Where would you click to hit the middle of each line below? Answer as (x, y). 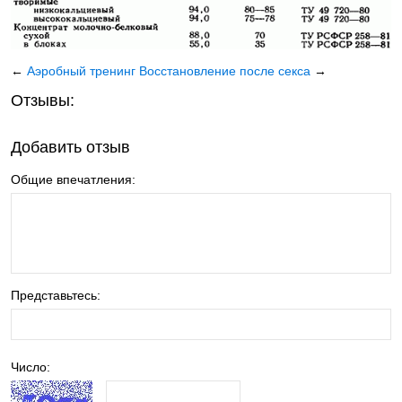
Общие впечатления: (73, 179)
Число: (31, 367)
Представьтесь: (56, 295)
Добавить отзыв (70, 147)
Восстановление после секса (225, 70)
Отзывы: (43, 100)
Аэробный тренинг (83, 70)
